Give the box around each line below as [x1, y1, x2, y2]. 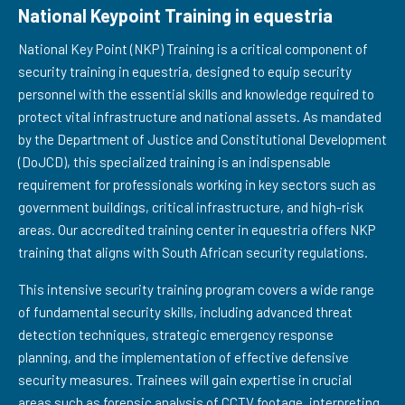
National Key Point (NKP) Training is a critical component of [18, 41, 368, 57]
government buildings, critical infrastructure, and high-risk [18, 199, 363, 215]
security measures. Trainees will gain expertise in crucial [18, 372, 352, 388]
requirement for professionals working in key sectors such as [18, 176, 376, 193]
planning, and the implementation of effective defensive [18, 349, 349, 365]
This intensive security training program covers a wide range [18, 281, 374, 297]
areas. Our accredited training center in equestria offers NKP [18, 221, 376, 238]
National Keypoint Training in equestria [18, 5, 333, 26]
